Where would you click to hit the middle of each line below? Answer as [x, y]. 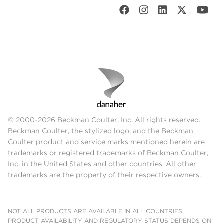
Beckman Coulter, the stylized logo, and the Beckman [101, 131]
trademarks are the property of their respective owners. [104, 175]
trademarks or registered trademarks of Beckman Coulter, [108, 153]
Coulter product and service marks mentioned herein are [106, 142]
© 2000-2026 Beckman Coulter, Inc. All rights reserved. [104, 120]
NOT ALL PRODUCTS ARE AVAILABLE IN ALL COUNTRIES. [96, 211]
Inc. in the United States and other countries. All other [102, 164]
